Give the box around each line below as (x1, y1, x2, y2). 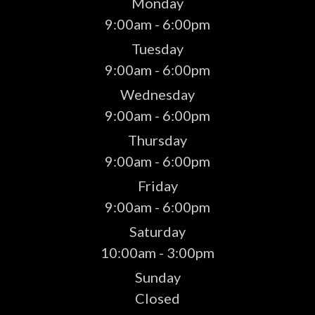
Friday (137, 177, 178, 195)
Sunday (134, 269, 181, 286)
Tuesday (131, 40, 184, 58)
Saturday (129, 223, 186, 240)
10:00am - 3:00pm (101, 244, 214, 262)
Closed (135, 290, 180, 307)
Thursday (128, 131, 187, 149)
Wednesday (120, 86, 195, 103)
